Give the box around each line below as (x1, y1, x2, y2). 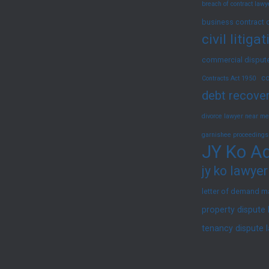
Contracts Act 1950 (202, 74, 256, 82)
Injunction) (115, 34, 163, 46)
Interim (115, 17, 147, 29)
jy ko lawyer (202, 163, 268, 178)
